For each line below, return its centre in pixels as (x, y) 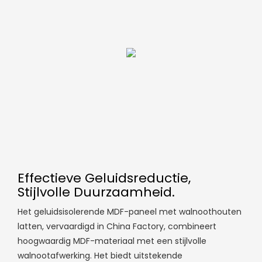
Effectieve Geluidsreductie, (104, 178)
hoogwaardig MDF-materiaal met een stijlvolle (112, 241)
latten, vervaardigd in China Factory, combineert (117, 226)
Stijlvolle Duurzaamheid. (96, 192)
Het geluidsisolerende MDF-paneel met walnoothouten (130, 211)
